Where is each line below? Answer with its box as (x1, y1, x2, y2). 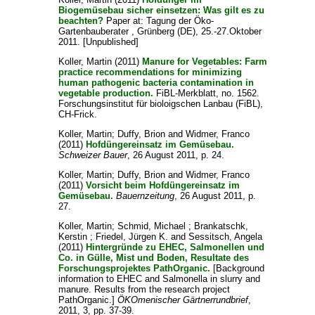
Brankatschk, (194, 220, 249, 231)
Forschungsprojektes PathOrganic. (58, 262, 211, 274)
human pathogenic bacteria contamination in (58, 77, 255, 88)
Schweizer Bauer (58, 149, 128, 160)
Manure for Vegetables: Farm (142, 56, 268, 67)
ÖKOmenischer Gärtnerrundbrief (117, 294, 249, 305)
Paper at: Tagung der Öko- (103, 15, 214, 26)
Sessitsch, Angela (188, 231, 263, 242)
